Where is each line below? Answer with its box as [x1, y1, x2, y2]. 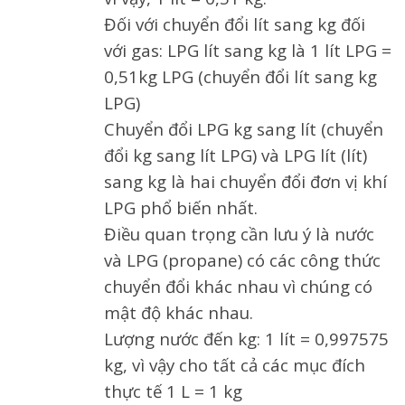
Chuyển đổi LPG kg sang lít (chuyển [104, 117, 383, 140]
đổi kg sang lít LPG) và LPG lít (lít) [104, 143, 367, 166]
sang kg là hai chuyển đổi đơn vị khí [104, 169, 387, 193]
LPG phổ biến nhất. [104, 195, 258, 219]
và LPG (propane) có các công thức [104, 248, 381, 271]
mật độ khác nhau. [104, 300, 253, 324]
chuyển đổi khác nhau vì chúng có [104, 274, 372, 297]
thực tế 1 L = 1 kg [104, 379, 242, 402]
